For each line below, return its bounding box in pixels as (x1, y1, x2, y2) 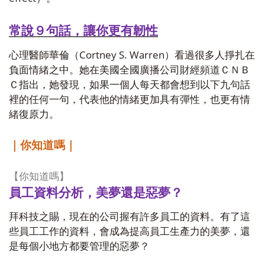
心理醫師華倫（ (9, 50, 79, 61)
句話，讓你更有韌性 (46, 21, 158, 38)
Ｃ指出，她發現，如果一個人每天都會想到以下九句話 (9, 79, 250, 91)
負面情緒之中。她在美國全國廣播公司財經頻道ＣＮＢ (9, 64, 250, 76)
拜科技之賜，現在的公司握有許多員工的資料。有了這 (9, 211, 250, 222)
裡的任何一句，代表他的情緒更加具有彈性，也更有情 (9, 94, 250, 105)
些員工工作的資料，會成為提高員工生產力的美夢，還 (9, 226, 250, 237)
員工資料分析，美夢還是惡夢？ (9, 186, 183, 200)
